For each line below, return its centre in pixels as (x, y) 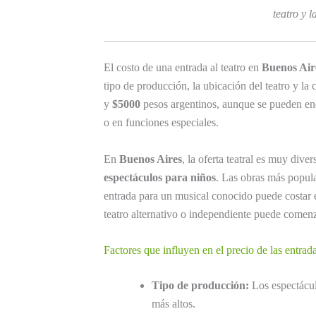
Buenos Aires (151, 159)
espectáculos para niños (160, 177)
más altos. (174, 304)
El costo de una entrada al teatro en (183, 68)
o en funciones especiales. (161, 123)
